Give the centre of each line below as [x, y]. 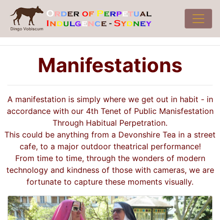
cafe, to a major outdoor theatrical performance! [110, 146]
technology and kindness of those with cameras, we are [110, 170]
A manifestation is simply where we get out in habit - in [110, 99]
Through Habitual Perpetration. [110, 123]
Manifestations [110, 65]
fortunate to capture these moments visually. [110, 182]
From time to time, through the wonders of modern [110, 158]
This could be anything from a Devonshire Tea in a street [110, 135]
